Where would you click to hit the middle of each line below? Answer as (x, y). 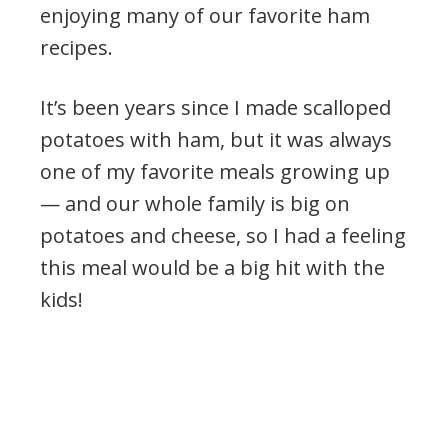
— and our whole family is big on (195, 204)
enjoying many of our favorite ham (205, 16)
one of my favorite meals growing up (215, 172)
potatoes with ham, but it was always (216, 140)
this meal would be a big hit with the (212, 268)
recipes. (76, 48)
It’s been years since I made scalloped (215, 108)
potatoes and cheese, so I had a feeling (223, 236)
